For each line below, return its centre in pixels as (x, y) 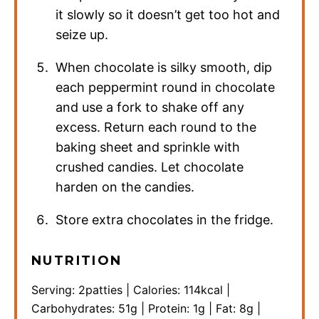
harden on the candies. (125, 187)
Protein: (171, 308)
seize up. (82, 34)
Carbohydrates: (75, 308)
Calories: (158, 289)
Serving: (55, 289)
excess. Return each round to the (156, 127)
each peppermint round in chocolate (166, 87)
